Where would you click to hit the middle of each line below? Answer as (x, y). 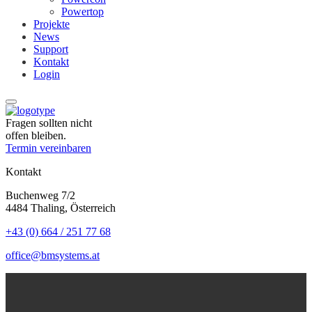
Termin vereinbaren (48, 148)
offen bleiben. (36, 135)
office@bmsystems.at (53, 255)
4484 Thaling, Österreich (61, 208)
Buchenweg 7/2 (40, 195)
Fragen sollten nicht (49, 123)
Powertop (83, 11)
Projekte (52, 24)
